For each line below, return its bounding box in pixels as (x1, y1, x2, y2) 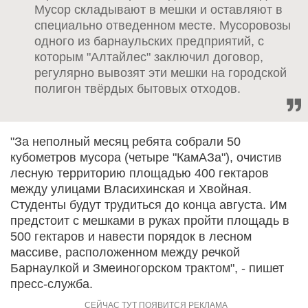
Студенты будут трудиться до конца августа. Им (10, 197, 287, 212)
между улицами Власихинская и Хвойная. (10, 181, 252, 196)
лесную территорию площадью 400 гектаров (10, 166, 269, 180)
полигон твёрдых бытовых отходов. (34, 81, 241, 96)
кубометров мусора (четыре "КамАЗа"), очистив (10, 150, 282, 164)
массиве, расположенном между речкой (10, 245, 240, 259)
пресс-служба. (10, 276, 93, 291)
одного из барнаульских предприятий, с (34, 34, 264, 48)
